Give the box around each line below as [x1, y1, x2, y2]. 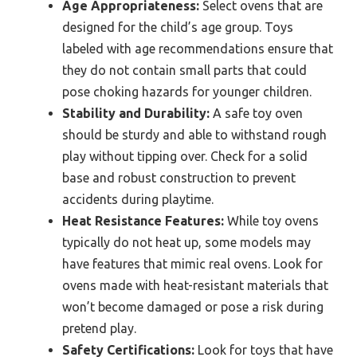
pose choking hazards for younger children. [62, 84, 312, 100]
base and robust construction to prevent [62, 171, 296, 186]
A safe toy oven [210, 106, 303, 121]
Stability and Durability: [62, 106, 210, 121]
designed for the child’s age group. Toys [62, 20, 293, 35]
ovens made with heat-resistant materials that [62, 278, 328, 293]
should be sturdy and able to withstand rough [62, 127, 327, 143]
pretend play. [62, 321, 136, 336]
